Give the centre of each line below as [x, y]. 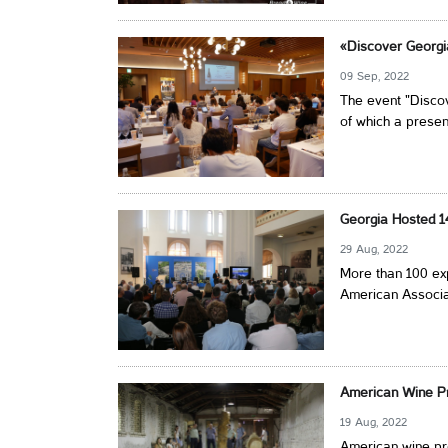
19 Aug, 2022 [374, 422]
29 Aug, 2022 [374, 249]
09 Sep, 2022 [375, 76]
